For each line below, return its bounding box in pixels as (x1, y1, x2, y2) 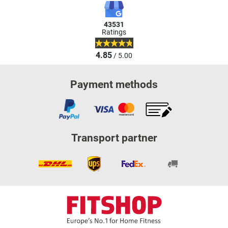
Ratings (102, 27, 126, 37)
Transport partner (71, 132, 157, 145)
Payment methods (70, 78, 158, 91)
